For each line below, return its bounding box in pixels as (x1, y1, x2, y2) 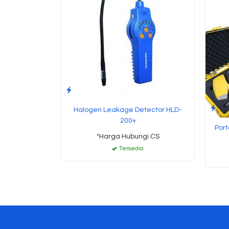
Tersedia (118, 146, 144, 151)
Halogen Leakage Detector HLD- (74, 106, 182, 113)
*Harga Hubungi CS (96, 133, 159, 140)
